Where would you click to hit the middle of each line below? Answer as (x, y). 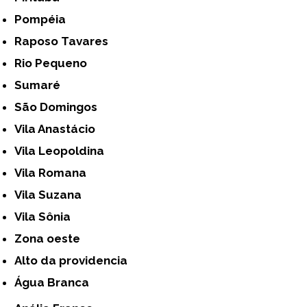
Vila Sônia (47, 216)
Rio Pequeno (55, 63)
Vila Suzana (52, 194)
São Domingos (60, 107)
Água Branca (56, 282)
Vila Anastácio (59, 128)
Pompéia (44, 19)
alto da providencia (75, 260)
